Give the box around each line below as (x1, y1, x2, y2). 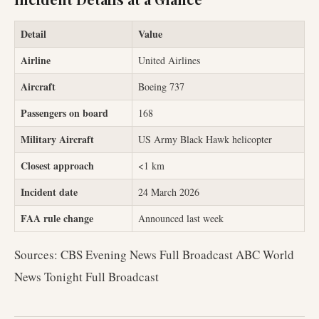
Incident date (21, 184, 78, 199)
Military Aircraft (21, 132, 94, 147)
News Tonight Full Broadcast (14, 268, 159, 285)
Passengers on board (21, 105, 108, 120)
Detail (21, 26, 46, 41)
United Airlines (138, 53, 200, 67)
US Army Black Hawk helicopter (138, 132, 272, 146)
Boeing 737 (138, 80, 184, 93)
